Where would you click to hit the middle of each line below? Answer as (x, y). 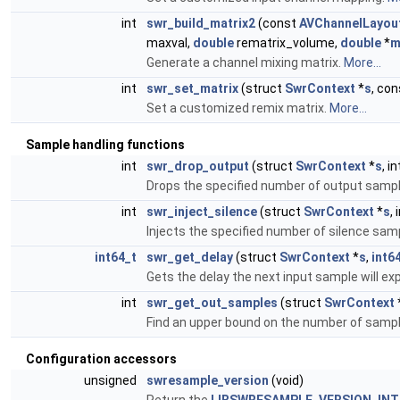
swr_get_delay (190, 257)
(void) (286, 380)
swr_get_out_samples (212, 303)
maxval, (170, 43)
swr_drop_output (198, 166)
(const (277, 23)
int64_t (116, 257)
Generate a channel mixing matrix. (245, 62)
